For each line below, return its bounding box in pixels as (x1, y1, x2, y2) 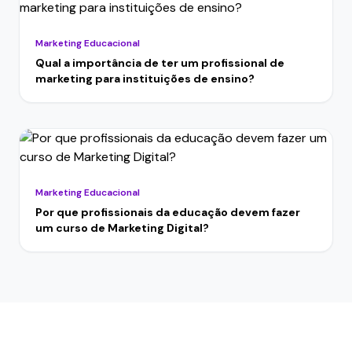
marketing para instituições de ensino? (35, 71, 255, 86)
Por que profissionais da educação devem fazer (35, 205, 300, 219)
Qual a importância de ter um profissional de (35, 56, 284, 70)
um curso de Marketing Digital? (35, 221, 209, 235)
